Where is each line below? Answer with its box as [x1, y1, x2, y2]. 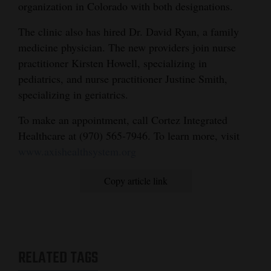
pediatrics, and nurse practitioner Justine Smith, [18, 71, 227, 87]
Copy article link [103, 174, 168, 188]
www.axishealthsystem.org [18, 144, 136, 159]
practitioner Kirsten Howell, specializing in [18, 56, 207, 71]
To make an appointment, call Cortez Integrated [18, 113, 227, 128]
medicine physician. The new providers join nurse [18, 40, 236, 55]
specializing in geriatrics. [18, 87, 128, 102]
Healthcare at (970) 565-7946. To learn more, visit [18, 128, 240, 143]
